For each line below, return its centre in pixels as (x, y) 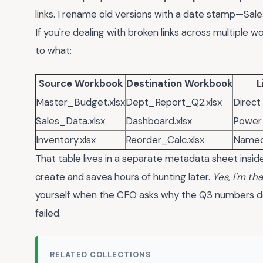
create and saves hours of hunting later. (124, 176)
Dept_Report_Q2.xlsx (174, 102)
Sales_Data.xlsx (70, 121)
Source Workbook (80, 83)
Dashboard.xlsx (159, 121)
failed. (48, 213)
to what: (53, 51)
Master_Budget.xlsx (80, 102)
